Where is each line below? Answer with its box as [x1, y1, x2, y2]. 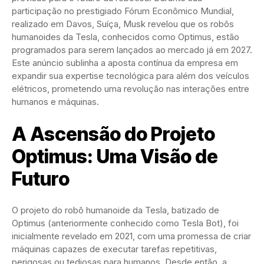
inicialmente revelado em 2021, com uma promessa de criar [12, 230, 251, 242]
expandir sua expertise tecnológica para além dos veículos [12, 70, 249, 81]
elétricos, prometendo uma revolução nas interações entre [12, 82, 249, 94]
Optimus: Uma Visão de [12, 144, 218, 168]
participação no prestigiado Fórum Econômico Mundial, [12, 5, 234, 16]
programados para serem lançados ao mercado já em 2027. [12, 44, 252, 55]
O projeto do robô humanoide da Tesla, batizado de [12, 204, 219, 216]
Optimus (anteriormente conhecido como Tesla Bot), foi [12, 217, 239, 229]
